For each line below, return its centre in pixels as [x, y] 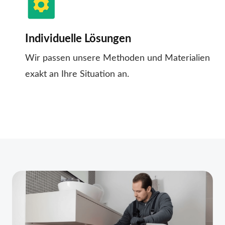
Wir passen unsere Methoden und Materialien [118, 59]
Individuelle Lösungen [78, 39]
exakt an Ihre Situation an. [77, 75]
